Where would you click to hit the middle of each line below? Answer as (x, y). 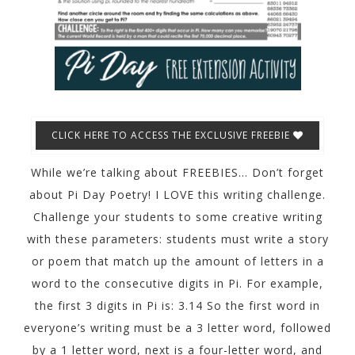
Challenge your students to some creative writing (177, 217)
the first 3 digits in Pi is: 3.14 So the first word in (177, 306)
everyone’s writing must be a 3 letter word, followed (177, 328)
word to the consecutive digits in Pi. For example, (177, 284)
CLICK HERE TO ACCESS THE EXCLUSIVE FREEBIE (172, 136)
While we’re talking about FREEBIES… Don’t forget (177, 173)
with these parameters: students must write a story (177, 239)
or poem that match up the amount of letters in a (177, 261)
